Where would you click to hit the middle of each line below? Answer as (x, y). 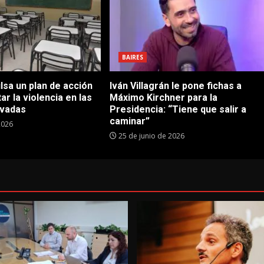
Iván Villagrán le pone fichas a (175, 85)
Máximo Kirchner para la (163, 97)
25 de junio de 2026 (150, 136)
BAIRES (133, 57)
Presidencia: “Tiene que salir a (178, 109)
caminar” (129, 121)
